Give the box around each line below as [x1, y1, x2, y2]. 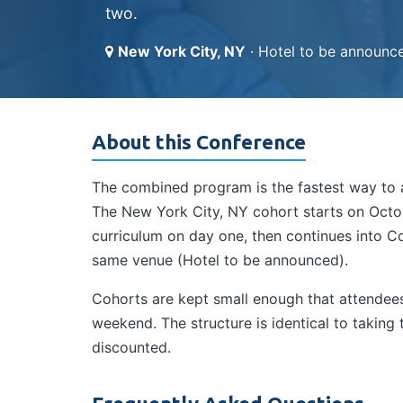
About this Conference [92, 130, 306, 153]
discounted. [92, 338, 171, 356]
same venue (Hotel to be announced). [92, 251, 348, 269]
